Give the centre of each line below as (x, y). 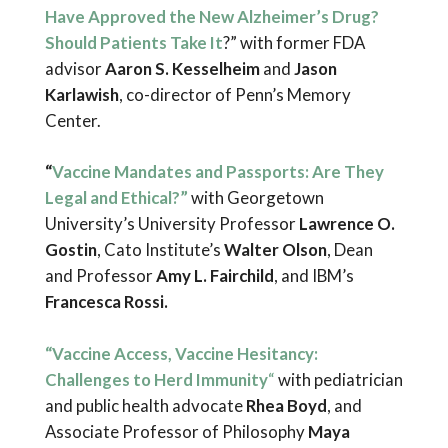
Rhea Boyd (284, 405)
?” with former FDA (293, 43)
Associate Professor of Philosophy (176, 431)
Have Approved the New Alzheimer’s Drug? (211, 17)
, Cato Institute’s (160, 250)
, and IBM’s (313, 276)
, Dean (349, 250)
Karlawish (81, 95)
